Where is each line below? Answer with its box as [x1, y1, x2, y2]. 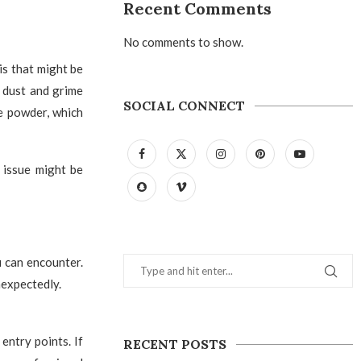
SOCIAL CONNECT [123, 98, 246, 114]
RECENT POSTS [123, 336, 227, 352]
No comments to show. [123, 35, 244, 49]
